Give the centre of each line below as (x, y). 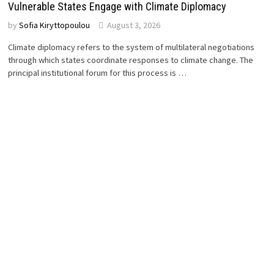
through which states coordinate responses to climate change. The (131, 60)
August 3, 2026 (134, 25)
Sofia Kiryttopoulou (55, 25)
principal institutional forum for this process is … (98, 72)
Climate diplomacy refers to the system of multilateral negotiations (131, 47)
